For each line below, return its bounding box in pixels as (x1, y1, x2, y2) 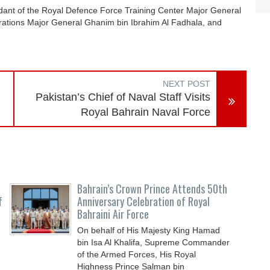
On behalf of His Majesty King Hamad (77, 225, 221, 235)
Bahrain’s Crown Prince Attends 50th (77, 181, 228, 196)
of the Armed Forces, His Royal (77, 250, 196, 259)
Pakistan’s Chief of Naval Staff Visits (36, 91, 211, 103)
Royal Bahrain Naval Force (81, 106, 211, 118)
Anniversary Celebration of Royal (77, 193, 210, 209)
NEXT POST (163, 79, 211, 89)
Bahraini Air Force (77, 206, 149, 222)
